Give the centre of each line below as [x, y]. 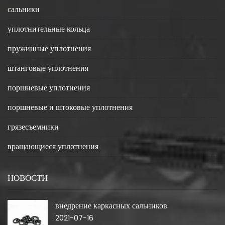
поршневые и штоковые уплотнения [70, 107]
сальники [24, 9]
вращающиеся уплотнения [53, 146]
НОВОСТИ [28, 178]
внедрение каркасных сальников [111, 206]
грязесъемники [33, 127]
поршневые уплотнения [49, 88]
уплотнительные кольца [49, 29]
